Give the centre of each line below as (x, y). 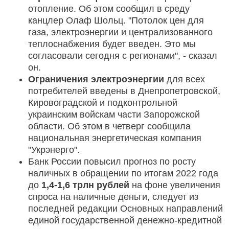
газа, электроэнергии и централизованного (120, 32)
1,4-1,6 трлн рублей (85, 185)
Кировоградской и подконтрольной (103, 102)
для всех (185, 79)
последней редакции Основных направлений (125, 208)
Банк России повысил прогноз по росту (112, 161)
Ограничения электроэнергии (96, 79)
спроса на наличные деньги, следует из (113, 197)
